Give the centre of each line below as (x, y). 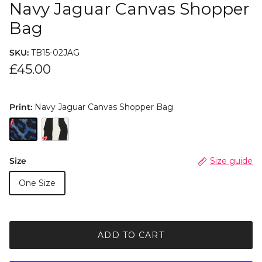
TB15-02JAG (55, 53)
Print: (22, 107)
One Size (37, 183)
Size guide (231, 161)
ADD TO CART (131, 235)
